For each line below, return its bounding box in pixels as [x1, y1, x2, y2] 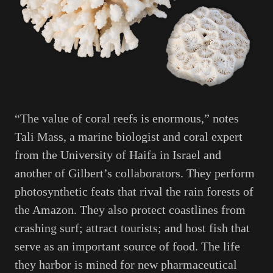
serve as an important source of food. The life [15, 239, 240, 253]
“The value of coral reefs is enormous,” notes [15, 111, 239, 125]
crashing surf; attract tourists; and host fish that [15, 221, 250, 235]
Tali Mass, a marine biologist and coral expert [15, 129, 243, 143]
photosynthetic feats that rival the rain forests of [15, 184, 253, 198]
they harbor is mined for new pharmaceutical [15, 257, 237, 271]
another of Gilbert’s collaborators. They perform [15, 166, 255, 180]
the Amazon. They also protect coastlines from [15, 202, 246, 216]
